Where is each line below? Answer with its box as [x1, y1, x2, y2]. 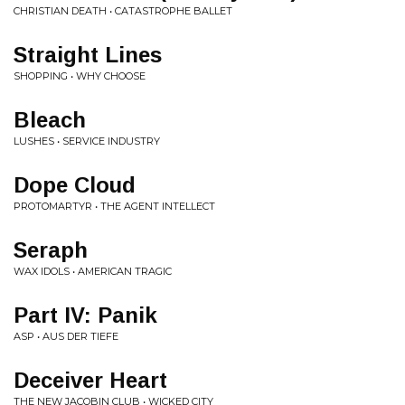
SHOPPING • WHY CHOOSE [14, 70, 146, 82]
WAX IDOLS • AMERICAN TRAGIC [14, 265, 172, 278]
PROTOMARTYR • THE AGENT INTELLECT [14, 200, 215, 212]
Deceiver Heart [14, 368, 167, 392]
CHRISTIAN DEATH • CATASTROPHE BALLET [14, 5, 232, 17]
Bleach [14, 108, 86, 132]
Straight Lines [14, 42, 162, 67]
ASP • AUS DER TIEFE [14, 330, 118, 343]
